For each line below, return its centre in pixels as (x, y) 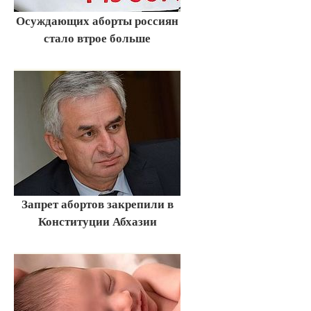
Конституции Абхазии (97, 221)
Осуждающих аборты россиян (97, 20)
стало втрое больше (97, 37)
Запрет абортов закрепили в (97, 204)
